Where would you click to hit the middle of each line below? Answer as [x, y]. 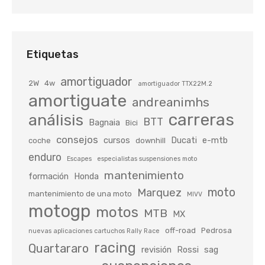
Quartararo [59, 248]
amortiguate [77, 101]
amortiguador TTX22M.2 [175, 84]
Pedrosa [216, 230]
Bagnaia [104, 122]
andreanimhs [171, 102]
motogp [59, 211]
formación [49, 176]
